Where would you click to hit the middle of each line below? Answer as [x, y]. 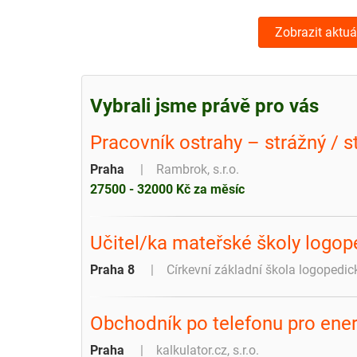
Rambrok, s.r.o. [198, 169]
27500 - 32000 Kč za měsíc [167, 189]
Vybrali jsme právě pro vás [204, 106]
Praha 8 [112, 269]
